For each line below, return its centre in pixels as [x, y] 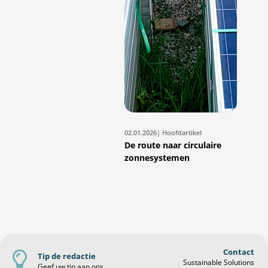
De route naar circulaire [173, 145]
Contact [238, 252]
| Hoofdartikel [179, 132]
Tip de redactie [67, 256]
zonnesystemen [157, 157]
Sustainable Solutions [218, 262]
